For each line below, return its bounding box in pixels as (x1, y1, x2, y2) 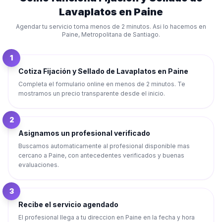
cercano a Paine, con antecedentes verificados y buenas (18, 152, 184, 159)
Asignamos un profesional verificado (18, 129, 150, 137)
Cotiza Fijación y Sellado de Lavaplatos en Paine (18, 67, 188, 75)
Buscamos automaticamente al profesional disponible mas (18, 142, 190, 150)
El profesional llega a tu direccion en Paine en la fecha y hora (18, 214, 195, 221)
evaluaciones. (18, 161, 59, 168)
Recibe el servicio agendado (18, 200, 118, 209)
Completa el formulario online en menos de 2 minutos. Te (18, 80, 185, 88)
